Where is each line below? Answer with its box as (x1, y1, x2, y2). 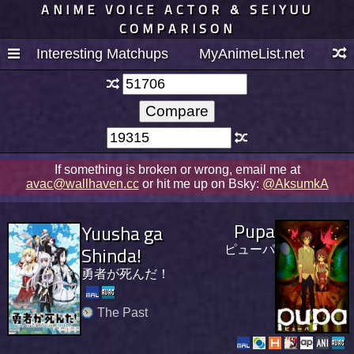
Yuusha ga (81, 218, 163, 247)
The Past (97, 305, 148, 319)
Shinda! (81, 240, 141, 269)
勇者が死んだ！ (81, 266, 170, 281)
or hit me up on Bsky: (138, 176, 262, 190)
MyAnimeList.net (198, 45, 304, 62)
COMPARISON (119, 19, 235, 38)
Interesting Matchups (36, 45, 169, 62)
